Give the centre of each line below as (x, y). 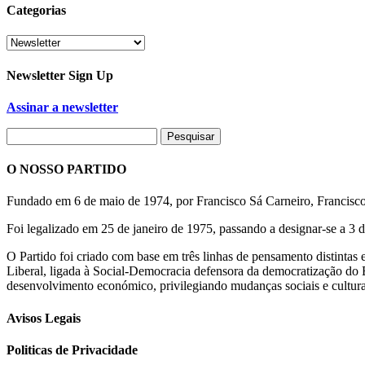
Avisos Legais (44, 318)
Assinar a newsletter (62, 107)
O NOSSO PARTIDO (66, 169)
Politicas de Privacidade (72, 350)
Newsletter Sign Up (60, 75)
